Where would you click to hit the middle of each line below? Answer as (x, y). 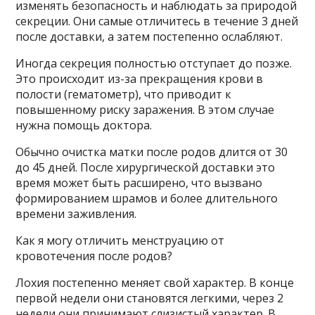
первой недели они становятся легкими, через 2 (150, 298)
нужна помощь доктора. (84, 126)
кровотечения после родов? (94, 256)
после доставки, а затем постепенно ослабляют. (149, 37)
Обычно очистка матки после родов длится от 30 (152, 152)
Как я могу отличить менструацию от (120, 241)
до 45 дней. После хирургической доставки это (146, 168)
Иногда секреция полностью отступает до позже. (154, 64)
